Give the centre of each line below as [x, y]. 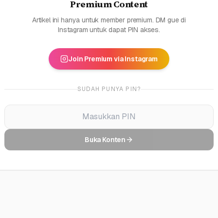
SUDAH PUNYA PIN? [109, 89]
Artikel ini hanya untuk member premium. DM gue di [109, 20]
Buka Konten [105, 140]
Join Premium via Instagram [113, 59]
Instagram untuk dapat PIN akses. [109, 30]
